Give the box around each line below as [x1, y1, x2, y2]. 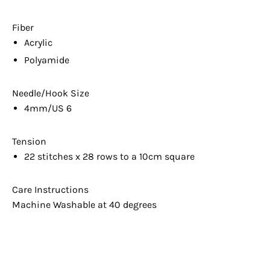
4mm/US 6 [24, 102, 72, 114]
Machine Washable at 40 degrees [12, 198, 157, 210]
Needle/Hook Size [12, 87, 89, 99]
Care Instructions [12, 183, 89, 195]
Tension [12, 135, 46, 147]
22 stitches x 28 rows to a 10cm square [24, 150, 195, 162]
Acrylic [24, 36, 52, 48]
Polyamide [24, 54, 69, 66]
